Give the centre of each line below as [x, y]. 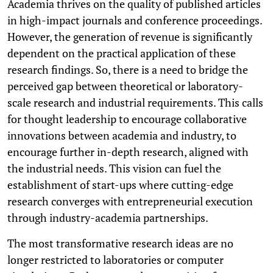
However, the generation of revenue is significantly [130, 36]
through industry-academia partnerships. [108, 217]
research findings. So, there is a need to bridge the [128, 69]
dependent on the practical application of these [122, 53]
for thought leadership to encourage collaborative [127, 119]
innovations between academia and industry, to [122, 135]
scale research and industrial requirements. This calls [135, 102]
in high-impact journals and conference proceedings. [135, 20]
